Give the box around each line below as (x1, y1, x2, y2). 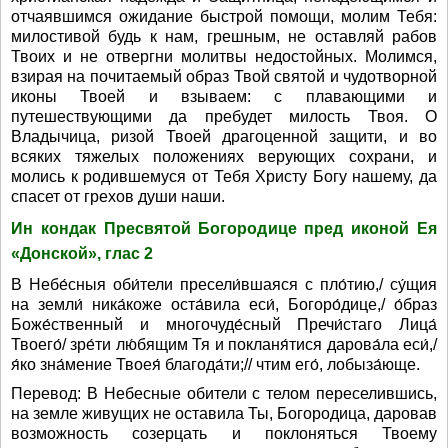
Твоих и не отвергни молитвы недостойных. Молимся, (11, 48, 437, 65)
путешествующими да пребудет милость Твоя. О (11, 108, 437, 125)
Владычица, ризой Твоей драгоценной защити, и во (11, 128, 437, 145)
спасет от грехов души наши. (11, 188, 225, 205)
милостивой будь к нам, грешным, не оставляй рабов (11, 28, 437, 45)
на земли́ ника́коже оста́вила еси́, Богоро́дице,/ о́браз (11, 296, 437, 313)
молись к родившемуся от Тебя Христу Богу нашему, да (11, 168, 437, 185)
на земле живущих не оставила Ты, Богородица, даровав (11, 405, 437, 422)
